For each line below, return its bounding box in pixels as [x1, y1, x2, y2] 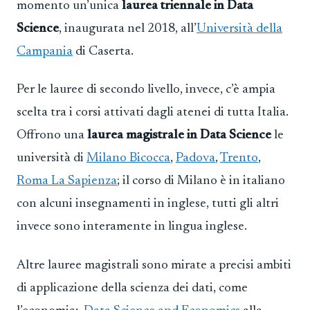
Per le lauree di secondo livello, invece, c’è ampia [17, 83, 275, 97]
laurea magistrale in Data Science [87, 129, 271, 143]
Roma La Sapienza [17, 174, 117, 188]
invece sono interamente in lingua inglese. [17, 220, 247, 234]
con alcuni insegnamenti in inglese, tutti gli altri [17, 197, 279, 211]
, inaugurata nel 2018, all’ [59, 21, 197, 35]
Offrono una [17, 129, 87, 143]
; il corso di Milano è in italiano [117, 174, 285, 188]
